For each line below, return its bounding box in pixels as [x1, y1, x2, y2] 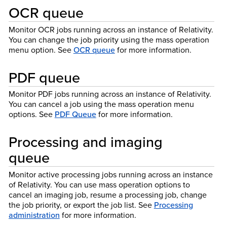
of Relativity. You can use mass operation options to [8, 179, 190, 191]
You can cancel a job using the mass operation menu [8, 98, 194, 110]
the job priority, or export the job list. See [8, 199, 154, 211]
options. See [8, 108, 55, 120]
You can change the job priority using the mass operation [8, 33, 209, 45]
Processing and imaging [8, 131, 163, 153]
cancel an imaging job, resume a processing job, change [8, 189, 207, 201]
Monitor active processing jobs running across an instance [8, 169, 213, 180]
